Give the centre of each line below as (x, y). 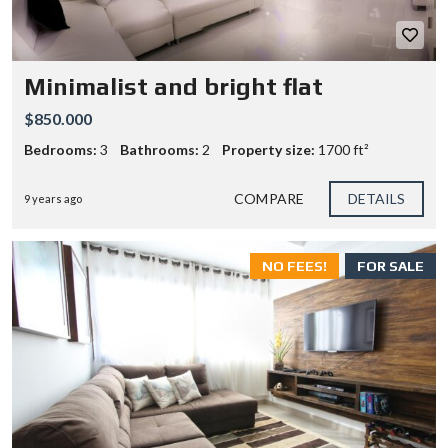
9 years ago (53, 198)
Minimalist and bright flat (173, 86)
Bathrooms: (159, 149)
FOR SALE (390, 266)
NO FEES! (294, 266)
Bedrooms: (60, 149)
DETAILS (376, 198)
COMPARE (269, 198)
